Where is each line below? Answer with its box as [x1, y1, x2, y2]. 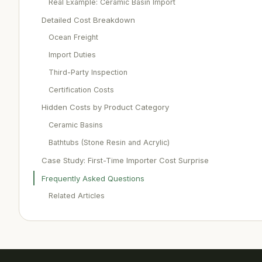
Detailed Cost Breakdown [42, 15, 135, 25]
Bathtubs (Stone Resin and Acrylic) [49, 138, 170, 147]
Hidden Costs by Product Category [42, 102, 169, 112]
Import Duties [49, 50, 96, 60]
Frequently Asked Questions [42, 173, 144, 183]
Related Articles [49, 191, 105, 201]
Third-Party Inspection [49, 67, 127, 77]
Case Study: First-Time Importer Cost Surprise [42, 155, 209, 165]
